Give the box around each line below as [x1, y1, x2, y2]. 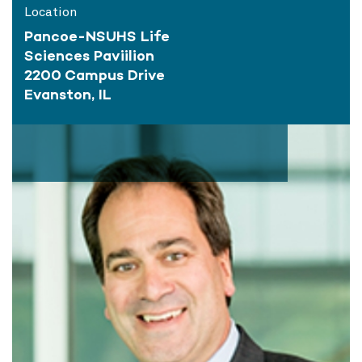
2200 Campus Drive [24, 66, 165, 84]
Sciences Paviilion [24, 47, 154, 65]
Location [24, 6, 77, 19]
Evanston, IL [24, 86, 112, 103]
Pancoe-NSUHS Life [24, 27, 170, 45]
